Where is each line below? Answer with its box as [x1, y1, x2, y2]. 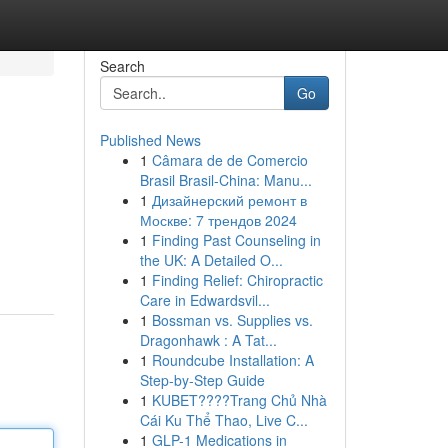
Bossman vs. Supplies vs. [151, 310, 313, 330]
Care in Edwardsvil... [139, 290, 270, 310]
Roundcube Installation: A [151, 350, 314, 370]
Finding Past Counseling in [151, 230, 321, 250]
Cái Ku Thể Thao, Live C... [139, 410, 308, 430]
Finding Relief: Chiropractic [151, 270, 323, 290]
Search [99, 56, 145, 76]
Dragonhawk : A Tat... [139, 330, 277, 350]
